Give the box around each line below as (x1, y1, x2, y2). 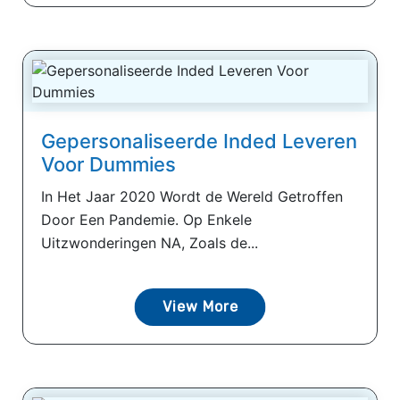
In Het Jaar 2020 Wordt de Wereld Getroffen (41, 187, 343, 205)
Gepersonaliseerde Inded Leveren (41, 129, 357, 153)
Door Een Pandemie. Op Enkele (41, 210, 252, 229)
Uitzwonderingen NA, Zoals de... (41, 233, 258, 252)
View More (162, 297, 238, 315)
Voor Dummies (41, 152, 176, 176)
